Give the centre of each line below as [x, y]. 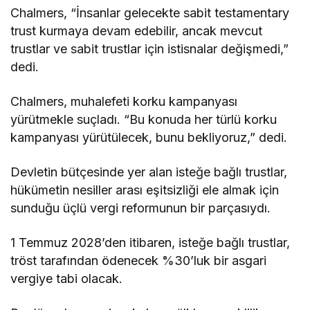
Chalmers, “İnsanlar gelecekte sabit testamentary [150, 12]
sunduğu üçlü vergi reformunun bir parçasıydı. [141, 208]
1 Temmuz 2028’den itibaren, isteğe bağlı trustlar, [151, 242]
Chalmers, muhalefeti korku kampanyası [124, 101]
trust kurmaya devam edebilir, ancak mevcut [137, 30]
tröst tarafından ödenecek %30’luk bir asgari [139, 260]
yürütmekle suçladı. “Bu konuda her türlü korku [144, 119]
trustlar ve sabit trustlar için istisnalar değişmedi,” [150, 48]
